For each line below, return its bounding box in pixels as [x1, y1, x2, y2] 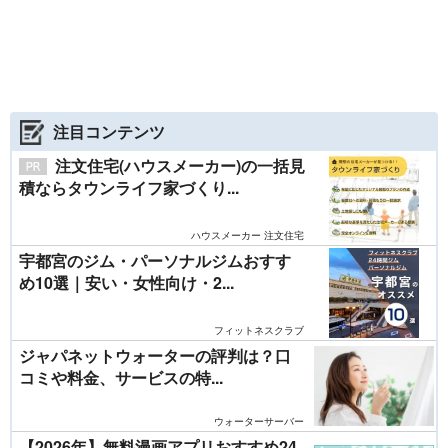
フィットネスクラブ [214, 323, 304, 338]
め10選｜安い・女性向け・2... [19, 271, 234, 295]
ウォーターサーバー [214, 414, 304, 429]
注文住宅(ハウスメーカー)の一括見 [55, 154, 305, 178]
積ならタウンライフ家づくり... [19, 176, 239, 200]
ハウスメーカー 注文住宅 [191, 228, 304, 243]
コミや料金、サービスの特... [19, 366, 223, 390]
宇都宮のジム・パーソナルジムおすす [19, 249, 291, 273]
